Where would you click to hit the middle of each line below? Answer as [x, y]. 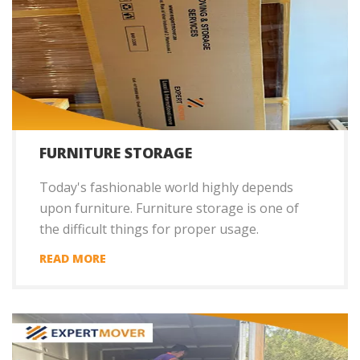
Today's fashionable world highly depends [166, 188]
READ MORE [73, 259]
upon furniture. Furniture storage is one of [169, 209]
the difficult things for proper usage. [149, 229]
